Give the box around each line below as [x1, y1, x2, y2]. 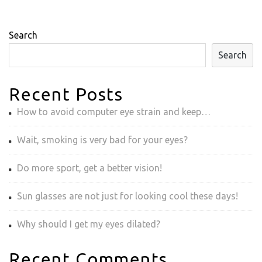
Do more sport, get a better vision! [17, 162, 162, 173]
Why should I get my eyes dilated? [17, 218, 160, 229]
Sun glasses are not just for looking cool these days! [17, 190, 238, 201]
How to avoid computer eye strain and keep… [17, 106, 211, 117]
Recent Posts [9, 84, 123, 104]
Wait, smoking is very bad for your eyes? [17, 134, 188, 145]
